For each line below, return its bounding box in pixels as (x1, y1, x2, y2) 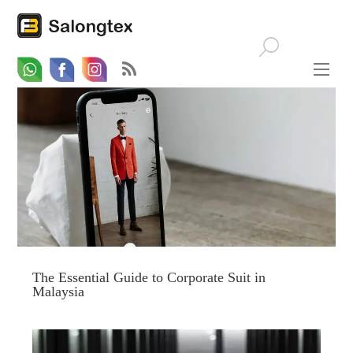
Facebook (74, 58, 122, 74)
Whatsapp (42, 58, 91, 73)
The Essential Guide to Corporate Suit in (32, 269, 266, 286)
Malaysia (32, 284, 84, 300)
